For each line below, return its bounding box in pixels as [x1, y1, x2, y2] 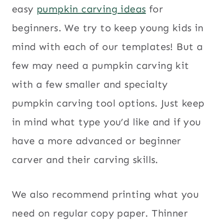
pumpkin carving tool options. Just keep [12, 97, 205, 109]
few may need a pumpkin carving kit [12, 59, 189, 71]
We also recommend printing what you [12, 188, 199, 200]
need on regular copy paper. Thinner [12, 207, 188, 219]
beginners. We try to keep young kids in [12, 21, 204, 34]
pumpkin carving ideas [37, 2, 146, 15]
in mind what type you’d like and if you [12, 115, 201, 128]
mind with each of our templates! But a [12, 40, 203, 53]
